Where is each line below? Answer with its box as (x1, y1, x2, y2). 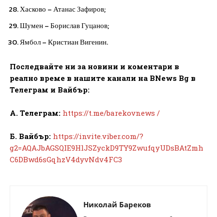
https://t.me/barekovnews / (62, 108, 160, 118)
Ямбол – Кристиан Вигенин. (20, 36, 108, 47)
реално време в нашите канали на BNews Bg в (10, 73, 196, 83)
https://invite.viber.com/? (53, 131, 143, 141)
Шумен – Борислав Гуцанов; (20, 19, 109, 31)
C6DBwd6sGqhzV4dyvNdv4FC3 (10, 154, 122, 164)
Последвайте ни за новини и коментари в (10, 61, 179, 71)
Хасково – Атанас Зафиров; (20, 3, 106, 15)
